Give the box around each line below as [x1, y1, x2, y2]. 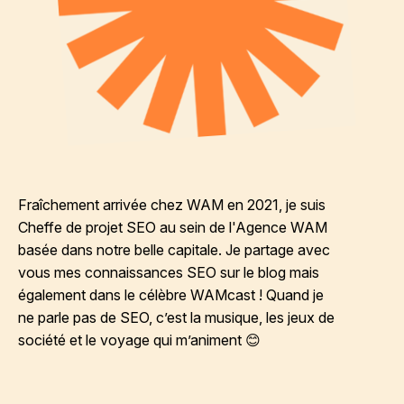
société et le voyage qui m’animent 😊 [18, 331, 261, 349]
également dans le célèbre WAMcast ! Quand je [18, 286, 324, 304]
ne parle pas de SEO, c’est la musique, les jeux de [18, 308, 335, 326]
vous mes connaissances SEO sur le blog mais [18, 263, 319, 281]
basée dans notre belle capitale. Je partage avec [18, 241, 330, 259]
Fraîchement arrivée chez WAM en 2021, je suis [18, 196, 326, 214]
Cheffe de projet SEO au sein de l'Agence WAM [18, 218, 327, 236]
